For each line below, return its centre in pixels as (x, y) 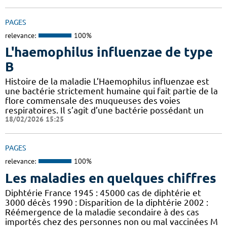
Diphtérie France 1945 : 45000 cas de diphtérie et (103, 193)
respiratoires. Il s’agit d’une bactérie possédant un (104, 110)
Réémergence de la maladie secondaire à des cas (102, 212)
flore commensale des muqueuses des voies (93, 101)
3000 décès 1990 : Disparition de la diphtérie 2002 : (107, 202)
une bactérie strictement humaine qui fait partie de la (111, 91)
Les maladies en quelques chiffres (111, 178)
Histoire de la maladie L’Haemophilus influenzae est (107, 82)
